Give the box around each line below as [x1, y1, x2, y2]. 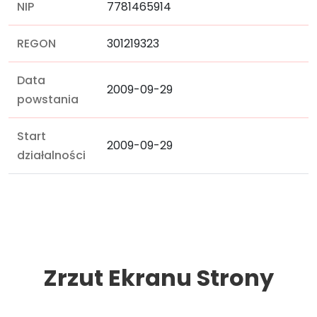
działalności [17, 147, 86, 163]
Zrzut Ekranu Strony [43, 262, 274, 294]
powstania [17, 91, 79, 108]
